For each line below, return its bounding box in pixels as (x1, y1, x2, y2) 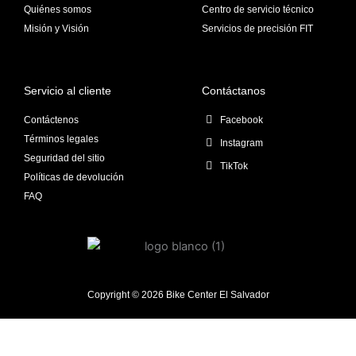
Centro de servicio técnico (202, 3, 314, 15)
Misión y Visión (24, 22, 89, 34)
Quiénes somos (24, 3, 91, 15)
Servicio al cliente (24, 83, 111, 97)
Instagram (219, 137, 263, 149)
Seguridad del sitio (24, 152, 105, 164)
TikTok (219, 160, 248, 172)
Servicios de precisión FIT (202, 22, 313, 34)
